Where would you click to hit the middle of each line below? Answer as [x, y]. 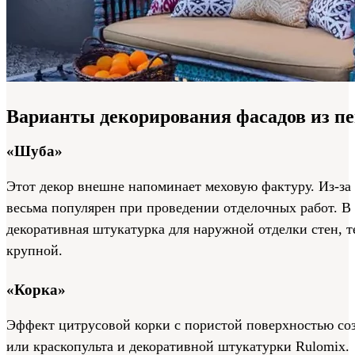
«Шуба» [34, 151]
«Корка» [36, 290]
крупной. [34, 250]
